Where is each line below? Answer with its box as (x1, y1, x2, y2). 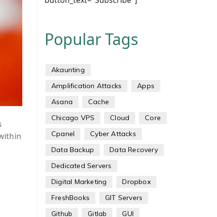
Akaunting (51, 65, 85, 74)
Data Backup (51, 145, 94, 154)
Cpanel (51, 129, 75, 138)
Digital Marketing (51, 177, 107, 186)
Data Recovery (109, 145, 158, 154)
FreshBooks (51, 193, 90, 202)
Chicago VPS (51, 113, 95, 122)
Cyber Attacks (90, 129, 136, 138)
